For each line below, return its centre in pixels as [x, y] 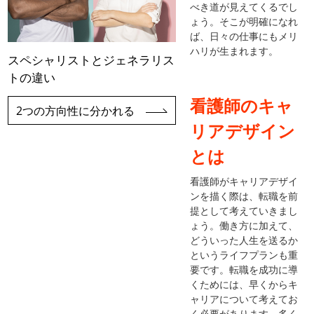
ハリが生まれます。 [234, 50]
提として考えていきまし [244, 210]
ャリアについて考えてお [244, 299]
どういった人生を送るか [244, 240]
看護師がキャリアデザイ [244, 181]
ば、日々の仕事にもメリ [244, 36]
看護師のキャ [242, 105]
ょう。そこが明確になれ [244, 21]
